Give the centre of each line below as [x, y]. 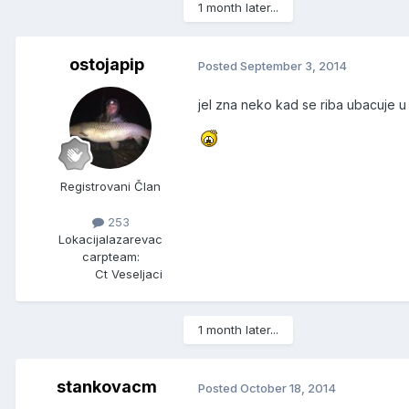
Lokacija [82, 240]
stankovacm [107, 387]
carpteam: [110, 257]
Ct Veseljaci [129, 274]
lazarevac [134, 240]
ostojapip [107, 65]
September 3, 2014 [294, 65]
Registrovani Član [110, 187]
